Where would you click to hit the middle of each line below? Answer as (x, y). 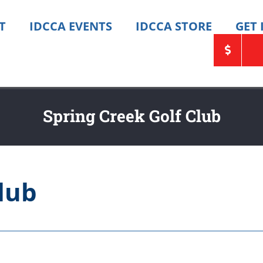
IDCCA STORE (174, 26)
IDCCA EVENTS (71, 26)
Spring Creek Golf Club (131, 116)
